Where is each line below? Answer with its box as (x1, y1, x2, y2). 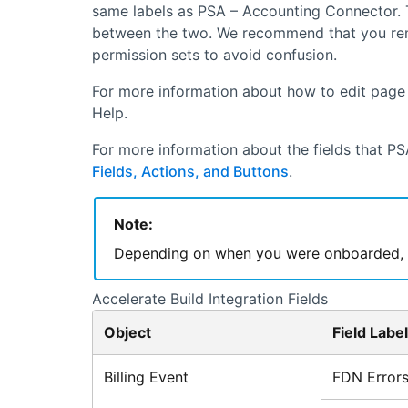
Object (103, 323, 151, 342)
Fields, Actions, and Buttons (91, 162, 289, 181)
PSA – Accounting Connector (197, 2, 397, 21)
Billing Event (103, 368, 189, 387)
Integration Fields (203, 290, 328, 309)
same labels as (91, 2, 198, 21)
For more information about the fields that (91, 140, 387, 159)
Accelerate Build (91, 290, 204, 309)
